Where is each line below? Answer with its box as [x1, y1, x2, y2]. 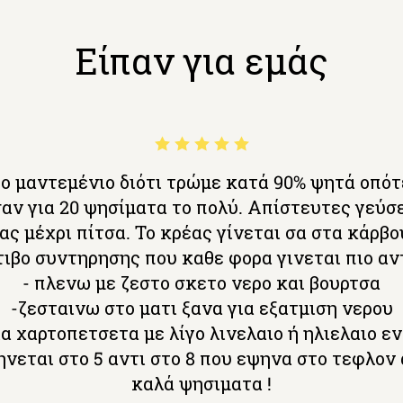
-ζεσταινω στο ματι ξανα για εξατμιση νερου [10, 296, 393, 320]
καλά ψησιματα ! [131, 372, 272, 396]
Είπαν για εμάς [75, 37, 328, 85]
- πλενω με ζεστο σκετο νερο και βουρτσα [22, 271, 381, 295]
